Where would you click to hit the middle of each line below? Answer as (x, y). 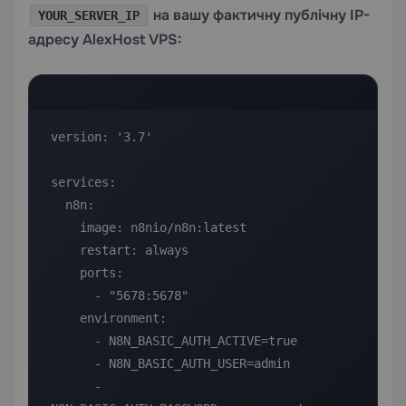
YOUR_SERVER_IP (89, 15)
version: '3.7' (101, 136)
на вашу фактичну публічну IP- (260, 14)
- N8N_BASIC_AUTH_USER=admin (72, 363)
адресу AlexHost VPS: (105, 39)
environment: (65, 318)
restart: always (65, 250)
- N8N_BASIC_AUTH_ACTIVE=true (72, 340)
